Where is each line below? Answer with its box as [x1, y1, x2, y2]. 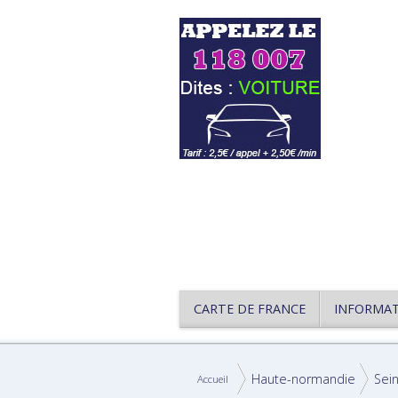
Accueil [197, 372, 228, 386]
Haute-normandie [251, 370, 355, 387]
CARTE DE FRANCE [194, 300, 306, 317]
